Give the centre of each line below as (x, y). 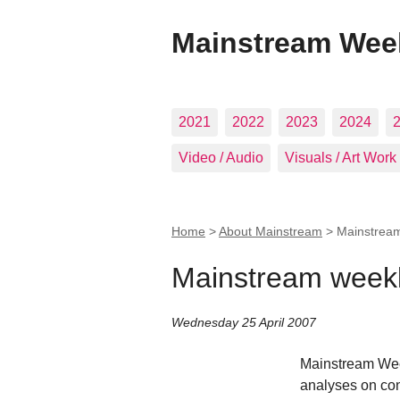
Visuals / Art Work (341, 158)
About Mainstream (271, 231)
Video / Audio (221, 158)
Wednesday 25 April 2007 (244, 323)
